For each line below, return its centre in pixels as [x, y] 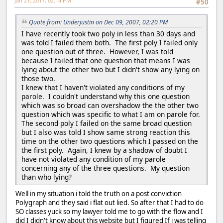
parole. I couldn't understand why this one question [106, 96]
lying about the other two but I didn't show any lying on [111, 69]
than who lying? [47, 177]
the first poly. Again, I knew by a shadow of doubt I [104, 150]
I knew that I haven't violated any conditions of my [103, 87]
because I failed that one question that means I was [106, 60]
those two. [38, 78]
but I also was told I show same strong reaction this [106, 132]
